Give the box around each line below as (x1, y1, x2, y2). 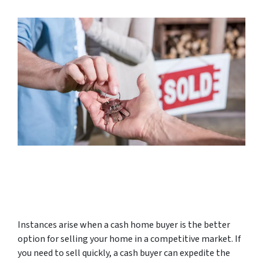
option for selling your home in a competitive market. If (18, 232, 241, 245)
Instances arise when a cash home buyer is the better (18, 218, 230, 231)
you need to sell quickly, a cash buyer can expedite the (18, 246, 230, 259)
